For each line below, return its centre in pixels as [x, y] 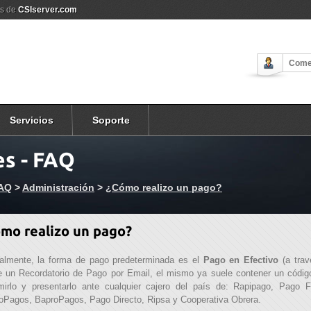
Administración [58, 188]
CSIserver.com [48, 10]
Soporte [111, 120]
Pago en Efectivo [241, 260]
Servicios [32, 120]
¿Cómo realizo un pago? [164, 188]
